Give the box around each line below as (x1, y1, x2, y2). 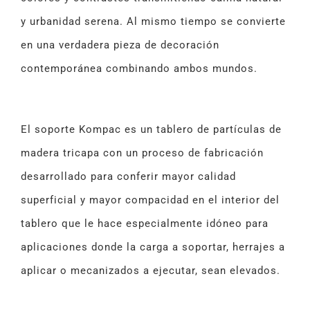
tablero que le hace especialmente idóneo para (21, 217, 268, 230)
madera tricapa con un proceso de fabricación (21, 147, 264, 160)
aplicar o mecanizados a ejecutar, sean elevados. (21, 264, 280, 277)
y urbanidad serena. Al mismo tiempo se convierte (21, 15, 286, 28)
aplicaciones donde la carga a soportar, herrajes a (21, 241, 285, 254)
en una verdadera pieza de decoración (21, 39, 219, 52)
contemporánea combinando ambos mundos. (21, 62, 257, 75)
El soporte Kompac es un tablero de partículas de (21, 123, 282, 136)
